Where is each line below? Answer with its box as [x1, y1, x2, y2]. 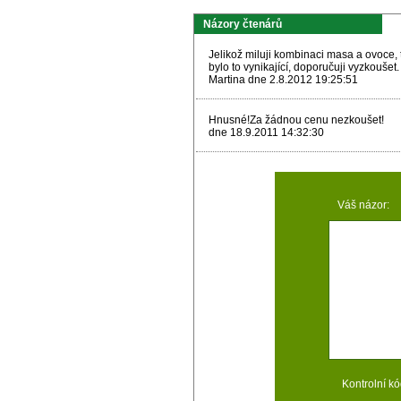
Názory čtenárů [203, 18, 282, 30]
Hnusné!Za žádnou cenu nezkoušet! [209, 114, 384, 126]
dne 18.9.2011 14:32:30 [209, 126, 324, 139]
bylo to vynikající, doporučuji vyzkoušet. [209, 61, 399, 73]
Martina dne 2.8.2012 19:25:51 [209, 73, 358, 86]
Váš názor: [337, 199, 389, 211]
